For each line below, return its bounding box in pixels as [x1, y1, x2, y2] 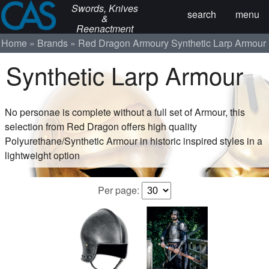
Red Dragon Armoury [78, 35, 169, 50]
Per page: [98, 183, 142, 197]
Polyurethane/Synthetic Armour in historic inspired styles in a [5, 133, 262, 148]
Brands [37, 35, 68, 50]
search [187, 7, 216, 21]
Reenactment [76, 21, 134, 35]
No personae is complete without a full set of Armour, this [5, 104, 245, 119]
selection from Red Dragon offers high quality [5, 119, 197, 133]
